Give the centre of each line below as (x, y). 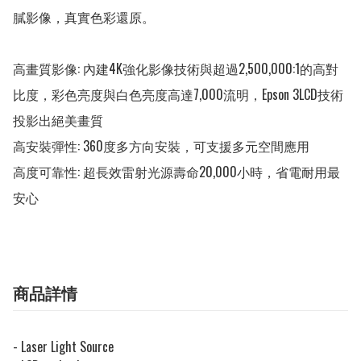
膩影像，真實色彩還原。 (84, 17)
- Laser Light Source (63, 347)
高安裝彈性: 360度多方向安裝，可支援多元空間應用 (161, 146)
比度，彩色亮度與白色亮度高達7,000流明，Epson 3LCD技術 (178, 95)
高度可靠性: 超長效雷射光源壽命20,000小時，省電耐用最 (176, 172)
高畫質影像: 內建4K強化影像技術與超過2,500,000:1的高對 (176, 69)
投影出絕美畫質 (58, 120)
